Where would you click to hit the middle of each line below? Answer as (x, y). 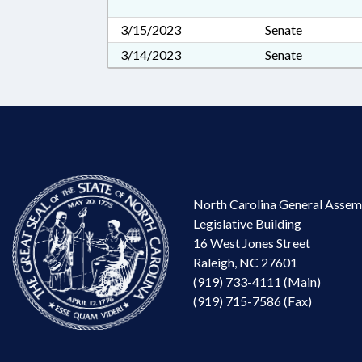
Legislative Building (247, 223)
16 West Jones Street (252, 242)
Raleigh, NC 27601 (245, 262)
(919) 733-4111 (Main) (257, 281)
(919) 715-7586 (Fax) (253, 301)
